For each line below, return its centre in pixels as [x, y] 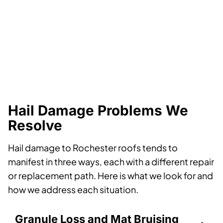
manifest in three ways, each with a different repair [111, 161]
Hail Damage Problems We [98, 110]
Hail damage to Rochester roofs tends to [93, 147]
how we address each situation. [73, 189]
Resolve [35, 125]
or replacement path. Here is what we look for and [111, 175]
